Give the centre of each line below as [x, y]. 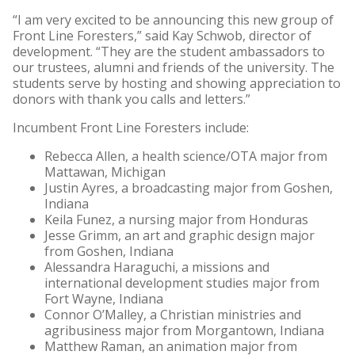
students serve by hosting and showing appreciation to [177, 84]
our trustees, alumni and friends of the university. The [174, 68]
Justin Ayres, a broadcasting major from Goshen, [189, 188]
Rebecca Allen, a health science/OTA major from [186, 157]
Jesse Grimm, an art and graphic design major [179, 236]
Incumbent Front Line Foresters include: [131, 128]
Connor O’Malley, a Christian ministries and [173, 315]
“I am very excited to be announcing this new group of [173, 20]
